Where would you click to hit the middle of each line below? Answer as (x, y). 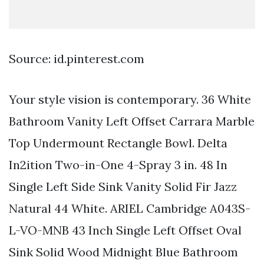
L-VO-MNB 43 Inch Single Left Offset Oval (125, 230)
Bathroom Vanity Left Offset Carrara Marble (132, 121)
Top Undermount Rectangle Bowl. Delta (118, 143)
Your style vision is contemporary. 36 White (130, 99)
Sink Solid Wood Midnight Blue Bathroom (123, 252)
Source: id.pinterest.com (77, 58)
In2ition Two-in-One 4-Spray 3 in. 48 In (118, 164)
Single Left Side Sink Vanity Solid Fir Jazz (123, 186)
